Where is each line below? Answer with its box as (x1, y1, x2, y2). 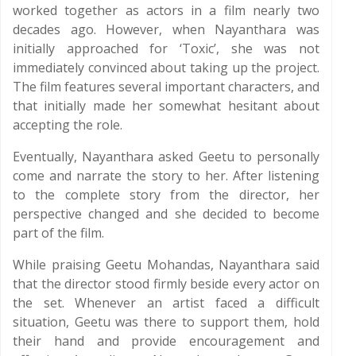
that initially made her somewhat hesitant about (13, 97, 319, 114)
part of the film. (13, 224, 104, 242)
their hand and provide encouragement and (13, 332, 319, 350)
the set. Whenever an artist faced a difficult (13, 294, 319, 311)
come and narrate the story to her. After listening (13, 167, 319, 184)
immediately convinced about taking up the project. (13, 59, 319, 76)
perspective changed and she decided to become (13, 205, 319, 222)
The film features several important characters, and (13, 78, 319, 95)
